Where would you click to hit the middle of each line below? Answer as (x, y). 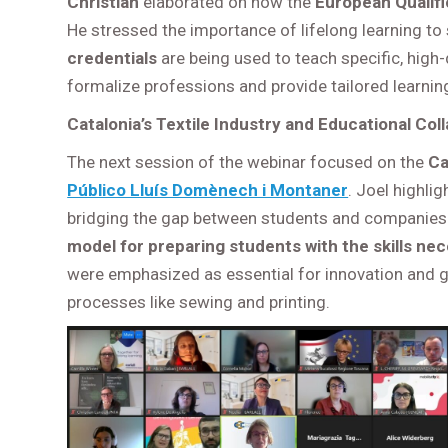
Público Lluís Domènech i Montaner (208, 189)
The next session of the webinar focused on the (248, 161)
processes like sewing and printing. (199, 301)
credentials (114, 57)
